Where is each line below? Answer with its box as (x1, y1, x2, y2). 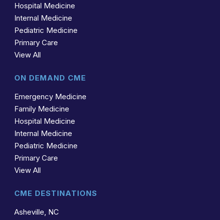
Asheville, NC (14, 207, 59, 217)
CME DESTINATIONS (14, 188, 97, 198)
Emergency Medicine (14, 91, 86, 101)
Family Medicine (14, 104, 69, 113)
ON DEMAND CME (14, 73, 86, 82)
